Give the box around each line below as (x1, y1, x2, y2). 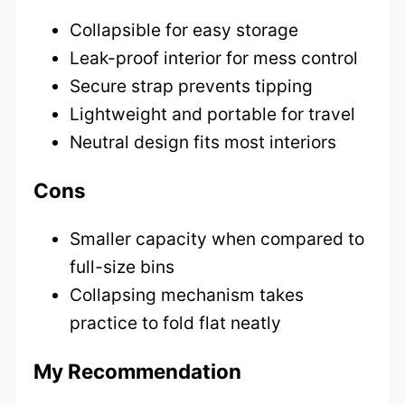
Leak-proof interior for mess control (70, 46, 359, 69)
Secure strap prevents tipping (70, 74, 314, 97)
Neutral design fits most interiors (70, 130, 337, 153)
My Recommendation (33, 358, 242, 383)
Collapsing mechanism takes (70, 283, 305, 306)
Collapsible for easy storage (70, 18, 299, 41)
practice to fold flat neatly (70, 311, 282, 334)
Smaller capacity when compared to (70, 227, 365, 250)
